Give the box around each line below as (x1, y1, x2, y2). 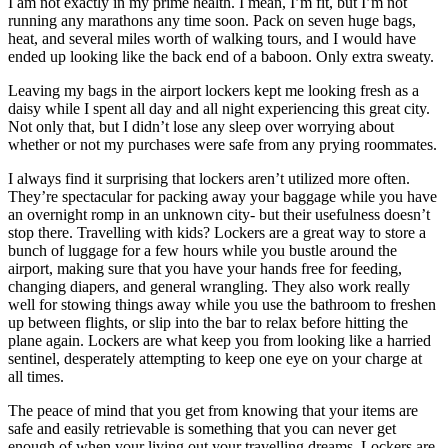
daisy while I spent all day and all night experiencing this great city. (8, 99, 430, 117)
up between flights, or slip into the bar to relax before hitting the (8, 313, 408, 331)
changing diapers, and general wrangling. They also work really (8, 277, 410, 295)
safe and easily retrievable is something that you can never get (8, 419, 396, 437)
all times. (8, 367, 64, 385)
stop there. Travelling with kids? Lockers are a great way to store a (8, 223, 426, 241)
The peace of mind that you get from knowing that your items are (8, 401, 418, 419)
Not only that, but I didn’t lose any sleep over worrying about (8, 117, 394, 135)
